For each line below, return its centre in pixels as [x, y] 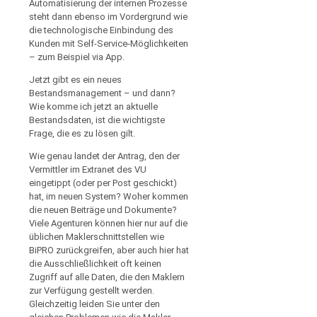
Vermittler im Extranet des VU [88, 169]
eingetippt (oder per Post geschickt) [103, 183]
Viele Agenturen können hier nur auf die [108, 223]
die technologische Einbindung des [101, 30]
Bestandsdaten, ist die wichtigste [97, 120]
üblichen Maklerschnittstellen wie [97, 236]
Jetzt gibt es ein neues [75, 79]
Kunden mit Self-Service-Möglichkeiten [109, 43]
